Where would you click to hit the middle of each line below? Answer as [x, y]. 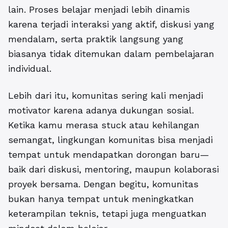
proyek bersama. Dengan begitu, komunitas [103, 184]
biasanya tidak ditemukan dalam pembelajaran [111, 54]
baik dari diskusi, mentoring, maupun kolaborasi [113, 169]
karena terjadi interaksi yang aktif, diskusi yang [111, 24]
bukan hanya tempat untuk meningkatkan [101, 199]
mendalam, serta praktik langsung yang [96, 39]
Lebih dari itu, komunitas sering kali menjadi [106, 96]
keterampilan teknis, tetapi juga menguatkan [107, 214]
